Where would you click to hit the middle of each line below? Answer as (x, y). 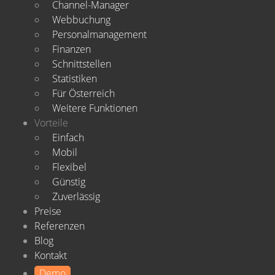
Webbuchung (81, 20)
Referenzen (60, 226)
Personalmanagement (99, 34)
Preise (48, 211)
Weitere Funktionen (95, 108)
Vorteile (51, 123)
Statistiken (75, 79)
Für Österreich (83, 93)
